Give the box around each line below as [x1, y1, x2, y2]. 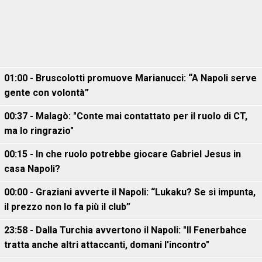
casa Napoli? [4, 163, 60, 174]
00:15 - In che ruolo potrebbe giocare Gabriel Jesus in [4, 149, 241, 160]
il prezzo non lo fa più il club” [4, 201, 130, 212]
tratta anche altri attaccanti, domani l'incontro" [4, 239, 209, 250]
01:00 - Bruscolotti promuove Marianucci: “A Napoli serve [4, 73, 257, 84]
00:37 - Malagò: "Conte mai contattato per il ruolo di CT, [4, 111, 247, 122]
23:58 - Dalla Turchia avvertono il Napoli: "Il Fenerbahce [4, 225, 247, 236]
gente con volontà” [4, 87, 89, 98]
